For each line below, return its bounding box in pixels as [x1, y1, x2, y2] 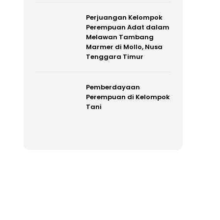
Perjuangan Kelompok [85, 13, 163, 23]
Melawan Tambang [85, 32, 154, 42]
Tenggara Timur [85, 52, 143, 62]
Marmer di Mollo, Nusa [85, 42, 163, 52]
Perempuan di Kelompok [85, 92, 170, 102]
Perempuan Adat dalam [85, 23, 169, 32]
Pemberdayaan [85, 82, 140, 92]
